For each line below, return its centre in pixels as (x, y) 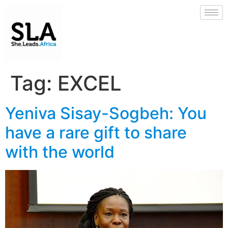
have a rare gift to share (96, 133)
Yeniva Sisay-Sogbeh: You (106, 113)
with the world (60, 152)
